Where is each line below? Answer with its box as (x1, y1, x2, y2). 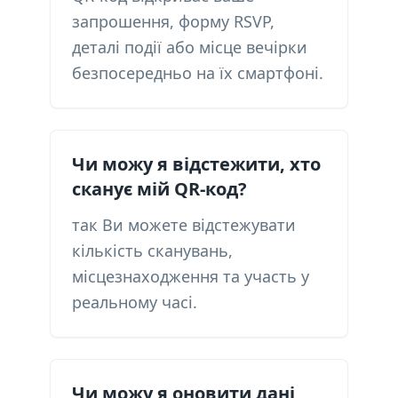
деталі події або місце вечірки (72, 36, 307, 58)
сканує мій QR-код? (72, 177, 247, 201)
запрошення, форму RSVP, (72, 11, 275, 32)
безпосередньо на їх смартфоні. (72, 62, 323, 84)
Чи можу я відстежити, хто (72, 152, 321, 176)
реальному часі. (72, 291, 197, 313)
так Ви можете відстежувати (72, 214, 296, 235)
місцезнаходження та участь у (72, 266, 309, 287)
